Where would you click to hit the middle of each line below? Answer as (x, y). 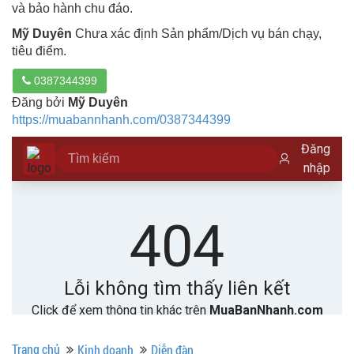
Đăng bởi (40, 103)
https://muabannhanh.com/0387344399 (121, 120)
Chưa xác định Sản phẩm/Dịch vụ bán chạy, (197, 34)
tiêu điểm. (39, 51)
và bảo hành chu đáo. (72, 9)
